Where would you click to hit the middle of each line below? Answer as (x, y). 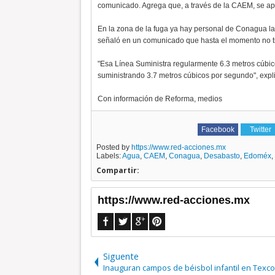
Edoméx (257, 156)
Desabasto (222, 156)
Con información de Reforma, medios (160, 99)
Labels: (109, 156)
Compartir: (118, 170)
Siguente (121, 256)
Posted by (114, 147)
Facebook (218, 130)
